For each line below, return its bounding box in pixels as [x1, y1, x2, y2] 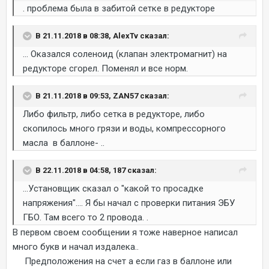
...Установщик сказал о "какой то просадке [23, 183, 204, 194]
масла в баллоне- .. [23, 137, 104, 148]
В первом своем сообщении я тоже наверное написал [13, 226, 238, 238]
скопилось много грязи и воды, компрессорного [23, 122, 226, 134]
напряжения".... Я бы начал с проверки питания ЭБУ [23, 197, 235, 208]
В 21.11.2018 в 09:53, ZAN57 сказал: [35, 91, 169, 100]
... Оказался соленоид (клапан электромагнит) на [23, 48, 227, 59]
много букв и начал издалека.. [13, 241, 139, 252]
